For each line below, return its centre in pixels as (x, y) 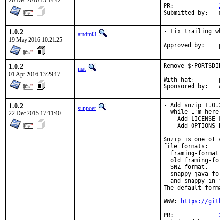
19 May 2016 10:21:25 (36, 40)
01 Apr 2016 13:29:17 (35, 74)
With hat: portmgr (179, 80)
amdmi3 (87, 34)
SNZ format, (186, 167)
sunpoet (87, 108)
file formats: (186, 146)
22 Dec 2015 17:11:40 (35, 113)
